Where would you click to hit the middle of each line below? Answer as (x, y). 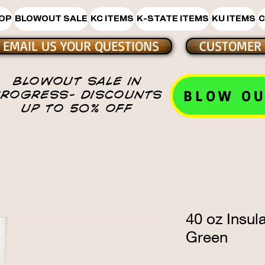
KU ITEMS (233, 19)
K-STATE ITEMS (172, 19)
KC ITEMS (112, 19)
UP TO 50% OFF (77, 108)
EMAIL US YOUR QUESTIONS (81, 46)
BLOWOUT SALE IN (77, 81)
